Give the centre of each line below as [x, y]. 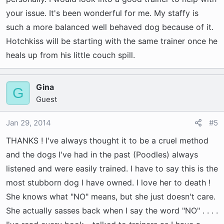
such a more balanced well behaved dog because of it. [110, 27]
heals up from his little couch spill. [70, 55]
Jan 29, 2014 [28, 123]
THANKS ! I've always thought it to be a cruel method [107, 140]
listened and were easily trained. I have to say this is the [112, 168]
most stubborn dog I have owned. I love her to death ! [108, 182]
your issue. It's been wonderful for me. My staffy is [102, 13]
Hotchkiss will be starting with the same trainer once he [112, 41]
